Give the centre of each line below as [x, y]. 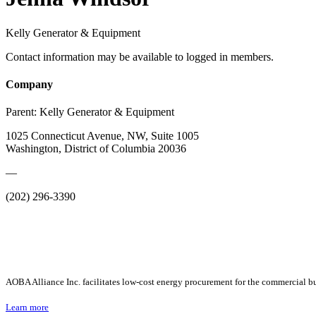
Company [29, 85]
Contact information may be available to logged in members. [140, 56]
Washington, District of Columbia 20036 [96, 149]
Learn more [27, 308]
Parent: [23, 112]
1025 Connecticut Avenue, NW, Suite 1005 [102, 136]
